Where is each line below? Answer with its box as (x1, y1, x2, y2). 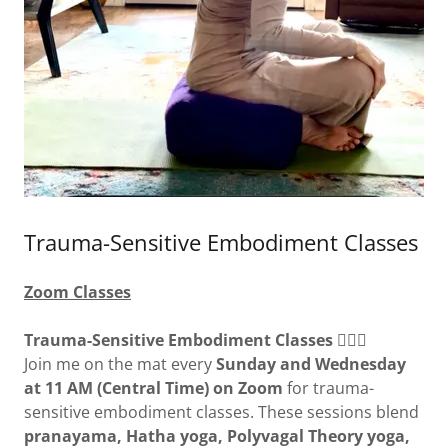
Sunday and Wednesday (216, 352, 406, 375)
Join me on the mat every (24, 352, 216, 375)
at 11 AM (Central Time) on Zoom (24, 376, 283, 399)
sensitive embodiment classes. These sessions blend (24, 400, 419, 423)
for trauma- (283, 376, 374, 399)
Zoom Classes (24, 280, 131, 303)
